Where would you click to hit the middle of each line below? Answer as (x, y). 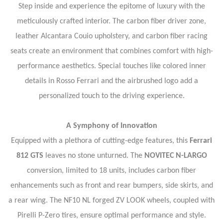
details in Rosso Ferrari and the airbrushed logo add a (111, 81)
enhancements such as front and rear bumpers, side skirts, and (111, 186)
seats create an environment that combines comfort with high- (111, 51)
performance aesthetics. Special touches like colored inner (111, 66)
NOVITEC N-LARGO (175, 156)
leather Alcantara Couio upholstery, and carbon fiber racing (111, 36)
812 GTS (30, 156)
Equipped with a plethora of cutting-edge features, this (100, 141)
